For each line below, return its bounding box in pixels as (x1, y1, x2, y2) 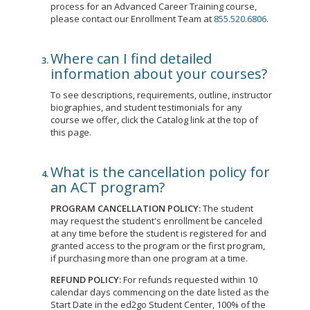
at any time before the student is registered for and (51, 227, 266, 239)
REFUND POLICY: (51, 273, 121, 286)
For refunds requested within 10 (121, 273, 257, 286)
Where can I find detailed (51, 49, 212, 68)
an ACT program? (51, 178, 165, 197)
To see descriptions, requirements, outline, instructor (51, 89, 272, 101)
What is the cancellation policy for (51, 163, 270, 181)
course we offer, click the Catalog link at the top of (51, 113, 258, 126)
